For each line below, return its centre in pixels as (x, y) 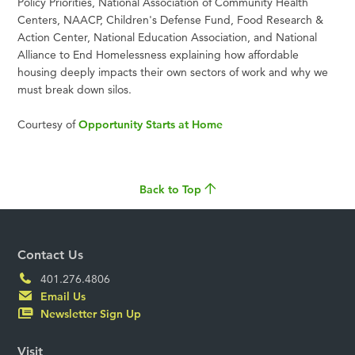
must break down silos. (75, 89)
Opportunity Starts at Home (151, 124)
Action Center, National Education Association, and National (168, 37)
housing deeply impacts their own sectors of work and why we (173, 72)
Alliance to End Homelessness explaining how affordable (158, 54)
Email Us (62, 297)
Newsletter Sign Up (90, 314)
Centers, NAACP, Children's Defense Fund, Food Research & (171, 19)
